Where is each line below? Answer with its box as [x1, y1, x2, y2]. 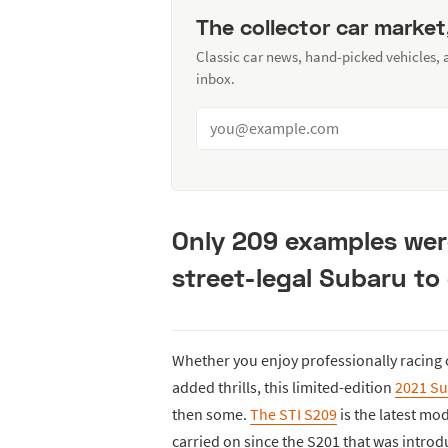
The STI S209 [250, 403, 337, 424]
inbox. [196, 68, 235, 88]
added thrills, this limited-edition [172, 376, 395, 397]
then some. [172, 403, 250, 424]
